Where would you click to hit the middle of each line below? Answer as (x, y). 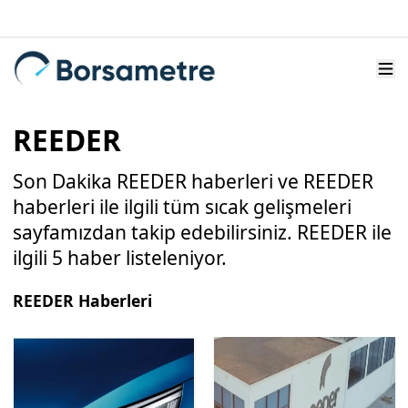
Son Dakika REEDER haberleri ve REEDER (193, 181)
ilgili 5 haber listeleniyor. (120, 258)
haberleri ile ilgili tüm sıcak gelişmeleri (182, 207)
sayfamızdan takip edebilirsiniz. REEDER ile (202, 232)
